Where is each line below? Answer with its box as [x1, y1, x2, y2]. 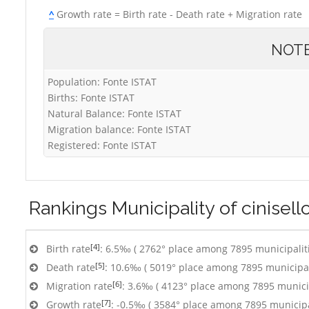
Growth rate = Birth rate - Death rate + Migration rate [54, 8, 302, 21]
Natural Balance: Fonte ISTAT [48, 107, 181, 120]
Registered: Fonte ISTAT [48, 139, 157, 152]
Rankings [29, 197, 112, 219]
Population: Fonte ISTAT [48, 75, 157, 88]
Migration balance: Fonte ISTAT [48, 123, 191, 136]
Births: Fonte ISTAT [48, 91, 134, 104]
